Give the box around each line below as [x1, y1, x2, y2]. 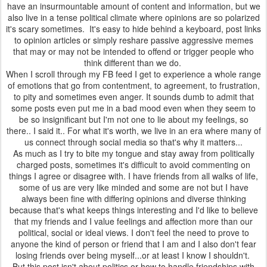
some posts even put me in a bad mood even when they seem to [11, 102, 256, 114]
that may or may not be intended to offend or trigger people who [13, 45, 254, 57]
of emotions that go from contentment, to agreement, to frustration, [7, 79, 260, 91]
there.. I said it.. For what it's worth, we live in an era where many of [6, 125, 261, 136]
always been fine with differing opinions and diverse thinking [21, 193, 246, 204]
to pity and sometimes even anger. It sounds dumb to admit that [13, 91, 254, 103]
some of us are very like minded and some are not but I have [18, 181, 249, 193]
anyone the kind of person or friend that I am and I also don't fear [11, 238, 256, 250]
